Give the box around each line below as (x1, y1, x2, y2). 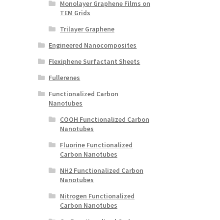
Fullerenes (49, 73, 81, 82)
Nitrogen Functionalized (59, 191, 135, 200)
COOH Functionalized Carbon (59, 114, 149, 124)
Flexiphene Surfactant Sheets (49, 56, 140, 66)
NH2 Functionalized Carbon (59, 165, 143, 175)
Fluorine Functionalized (59, 140, 133, 149)
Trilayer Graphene (59, 24, 114, 33)
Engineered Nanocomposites (49, 40, 137, 50)
